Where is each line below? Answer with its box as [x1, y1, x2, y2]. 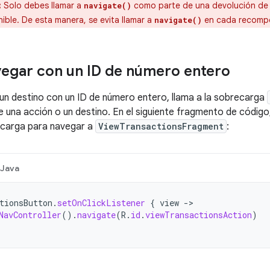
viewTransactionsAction [145, 209, 252, 221]
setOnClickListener [57, 197, 145, 209]
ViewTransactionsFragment [98, 121, 224, 132]
